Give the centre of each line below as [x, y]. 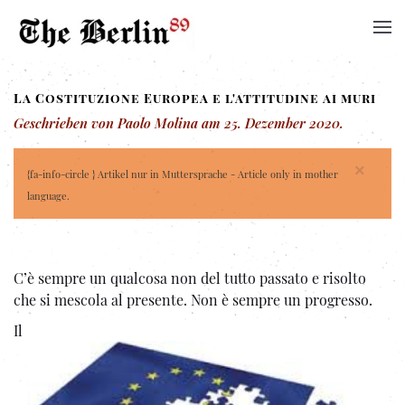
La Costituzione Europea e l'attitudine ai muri [195, 98]
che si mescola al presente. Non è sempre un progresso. [193, 300]
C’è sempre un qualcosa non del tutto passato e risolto [190, 278]
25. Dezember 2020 [282, 123]
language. [48, 196]
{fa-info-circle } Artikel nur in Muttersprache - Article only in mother [183, 174]
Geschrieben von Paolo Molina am [119, 123]
